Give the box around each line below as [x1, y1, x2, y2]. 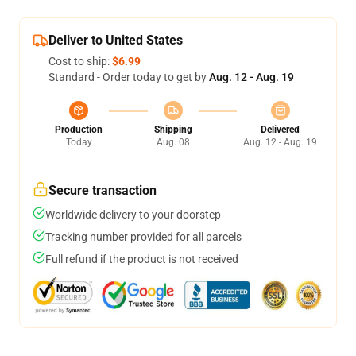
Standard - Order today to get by [48, 71, 209, 83]
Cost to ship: [48, 55, 112, 68]
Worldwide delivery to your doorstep [45, 208, 221, 221]
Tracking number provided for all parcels [45, 230, 242, 243]
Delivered [261, 124, 300, 135]
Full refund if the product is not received [45, 253, 238, 265]
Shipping [153, 124, 192, 135]
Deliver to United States [48, 33, 183, 48]
